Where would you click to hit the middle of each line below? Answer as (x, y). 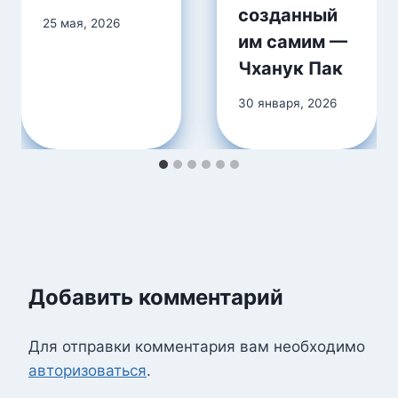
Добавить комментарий (156, 297)
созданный (288, 16)
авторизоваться (88, 370)
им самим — (293, 42)
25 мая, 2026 (81, 23)
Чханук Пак (291, 69)
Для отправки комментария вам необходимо (197, 346)
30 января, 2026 (287, 103)
